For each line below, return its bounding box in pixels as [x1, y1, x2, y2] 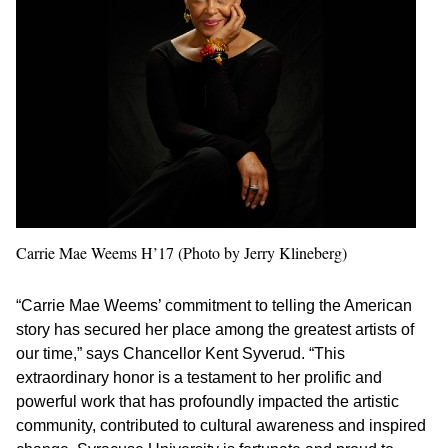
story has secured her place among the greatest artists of [16, 321, 414, 338]
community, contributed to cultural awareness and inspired [16, 417, 426, 434]
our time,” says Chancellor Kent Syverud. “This [16, 345, 345, 362]
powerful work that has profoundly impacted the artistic [16, 393, 399, 410]
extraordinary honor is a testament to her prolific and [16, 369, 382, 386]
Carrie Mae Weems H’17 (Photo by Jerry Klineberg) [16, 242, 347, 263]
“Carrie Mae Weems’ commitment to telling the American [16, 297, 412, 314]
